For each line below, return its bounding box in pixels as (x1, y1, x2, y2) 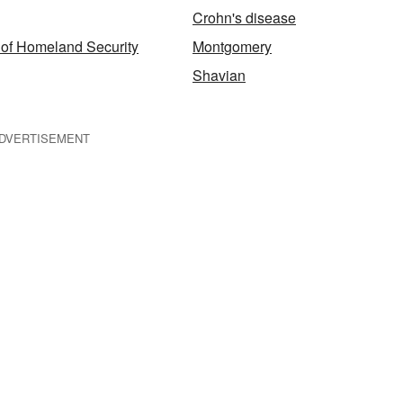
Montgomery (193, 36, 272, 57)
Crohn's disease (193, 7, 296, 28)
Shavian (193, 65, 246, 85)
